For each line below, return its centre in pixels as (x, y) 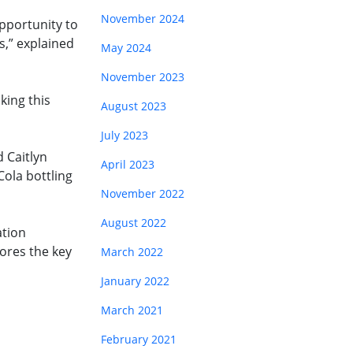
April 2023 (128, 164)
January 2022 (135, 281)
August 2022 (134, 223)
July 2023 (124, 135)
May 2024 (126, 48)
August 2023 (134, 106)
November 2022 (143, 193)
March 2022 (132, 252)
